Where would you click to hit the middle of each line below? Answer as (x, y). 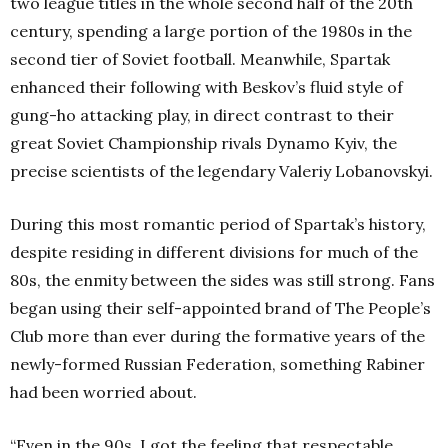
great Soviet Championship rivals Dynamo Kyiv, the (203, 143)
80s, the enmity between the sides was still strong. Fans (222, 280)
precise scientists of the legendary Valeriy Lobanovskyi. (221, 171)
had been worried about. (103, 392)
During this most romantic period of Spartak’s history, (218, 224)
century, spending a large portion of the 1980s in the (211, 31)
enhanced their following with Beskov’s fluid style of (206, 87)
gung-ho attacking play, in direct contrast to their (202, 115)
